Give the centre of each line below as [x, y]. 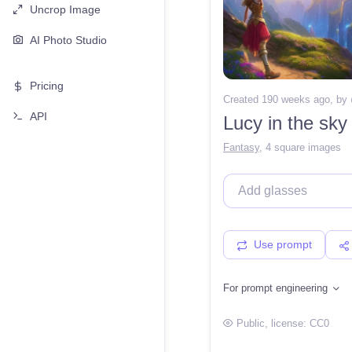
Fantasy [241, 148]
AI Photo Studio [68, 40]
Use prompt [283, 245]
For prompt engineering [277, 288]
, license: [287, 324]
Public [251, 324]
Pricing [47, 86]
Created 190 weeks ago [277, 99]
